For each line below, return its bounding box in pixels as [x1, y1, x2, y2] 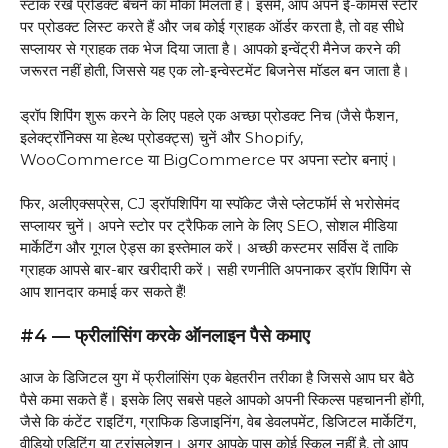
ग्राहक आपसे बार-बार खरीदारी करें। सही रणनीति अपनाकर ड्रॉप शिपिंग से [20, 260, 411, 280]
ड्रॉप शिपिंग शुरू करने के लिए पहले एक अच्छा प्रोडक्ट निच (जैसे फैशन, [20, 105, 398, 125]
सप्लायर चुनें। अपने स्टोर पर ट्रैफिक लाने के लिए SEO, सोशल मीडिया [20, 216, 397, 236]
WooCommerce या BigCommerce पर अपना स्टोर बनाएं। [20, 149, 398, 169]
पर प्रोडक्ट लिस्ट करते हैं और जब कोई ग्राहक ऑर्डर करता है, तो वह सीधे [20, 17, 404, 37]
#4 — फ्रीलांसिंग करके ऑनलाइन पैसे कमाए [20, 324, 315, 347]
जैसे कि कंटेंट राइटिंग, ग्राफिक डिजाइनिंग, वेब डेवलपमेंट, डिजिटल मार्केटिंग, [20, 411, 416, 431]
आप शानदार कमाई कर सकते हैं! [20, 282, 186, 302]
